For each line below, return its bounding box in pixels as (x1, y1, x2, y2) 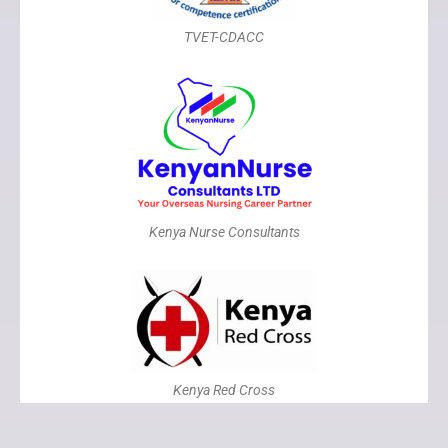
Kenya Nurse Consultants (148, 223, 300, 240)
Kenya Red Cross (173, 382, 275, 399)
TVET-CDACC (184, 28, 264, 45)
